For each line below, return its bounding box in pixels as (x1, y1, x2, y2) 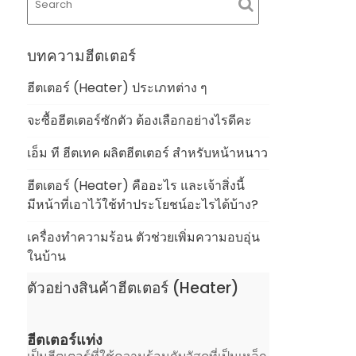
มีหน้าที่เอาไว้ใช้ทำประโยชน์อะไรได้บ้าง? (27, 195, 259, 214)
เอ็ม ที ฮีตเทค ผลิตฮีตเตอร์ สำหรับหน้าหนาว (27, 144, 269, 162)
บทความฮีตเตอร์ (27, 45, 137, 67)
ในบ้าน (27, 247, 67, 265)
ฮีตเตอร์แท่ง (27, 330, 103, 350)
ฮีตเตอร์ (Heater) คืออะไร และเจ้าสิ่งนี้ (27, 176, 246, 195)
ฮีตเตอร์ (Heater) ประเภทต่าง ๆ (27, 79, 208, 97)
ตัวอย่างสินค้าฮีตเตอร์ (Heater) (27, 277, 240, 299)
